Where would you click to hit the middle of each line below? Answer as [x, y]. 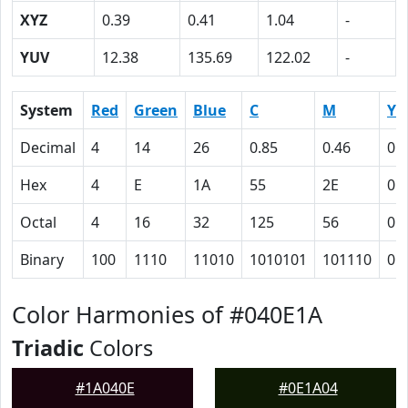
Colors [118, 348]
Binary [42, 260]
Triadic [48, 348]
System [46, 110]
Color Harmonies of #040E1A [167, 314]
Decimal [48, 148]
